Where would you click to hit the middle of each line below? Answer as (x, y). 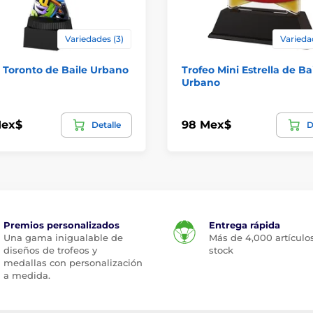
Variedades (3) (94, 38)
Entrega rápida (245, 225)
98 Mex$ (206, 125)
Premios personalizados (61, 225)
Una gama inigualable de (63, 237)
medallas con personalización (73, 262)
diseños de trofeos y (50, 250)
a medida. (27, 275)
